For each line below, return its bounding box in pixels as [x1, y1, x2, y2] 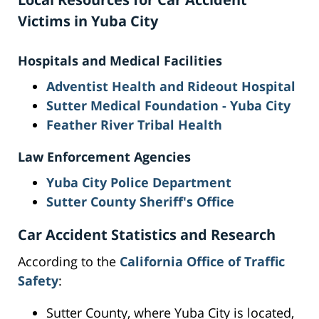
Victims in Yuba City [18, 11, 158, 31]
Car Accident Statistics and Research [18, 225, 276, 245]
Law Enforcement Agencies [18, 148, 191, 166]
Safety [18, 272, 58, 290]
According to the [18, 253, 120, 271]
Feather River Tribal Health [46, 116, 222, 134]
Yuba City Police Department [46, 174, 231, 192]
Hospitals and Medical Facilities [18, 52, 222, 70]
